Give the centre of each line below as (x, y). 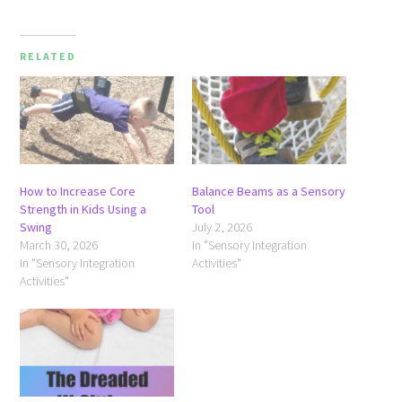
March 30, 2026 (59, 245)
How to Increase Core (78, 191)
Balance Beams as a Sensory (269, 191)
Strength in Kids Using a (83, 209)
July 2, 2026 (222, 227)
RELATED (48, 56)
